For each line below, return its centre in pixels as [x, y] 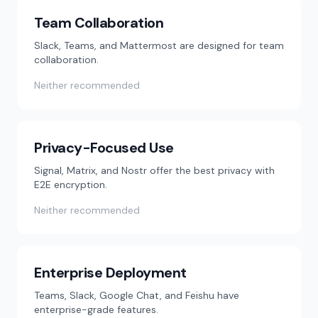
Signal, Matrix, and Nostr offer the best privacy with [154, 170]
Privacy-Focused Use [104, 148]
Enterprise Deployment [110, 273]
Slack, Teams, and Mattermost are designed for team [159, 45]
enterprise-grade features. [96, 309]
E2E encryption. [71, 185]
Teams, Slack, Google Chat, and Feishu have [137, 295]
